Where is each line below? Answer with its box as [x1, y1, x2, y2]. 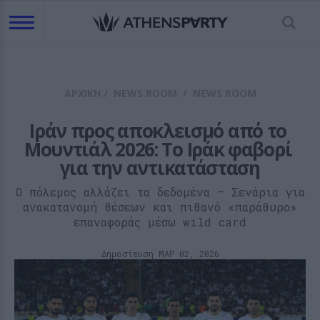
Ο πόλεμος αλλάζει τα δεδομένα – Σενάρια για [15, 184, 305, 199]
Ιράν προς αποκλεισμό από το [29, 118, 287, 144]
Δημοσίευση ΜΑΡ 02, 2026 [101, 248, 219, 259]
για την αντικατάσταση [60, 155, 260, 181]
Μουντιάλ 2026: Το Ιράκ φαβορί [24, 136, 292, 162]
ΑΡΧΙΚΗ [64, 86, 101, 100]
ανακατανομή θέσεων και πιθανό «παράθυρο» [23, 199, 297, 214]
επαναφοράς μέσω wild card [74, 214, 246, 229]
